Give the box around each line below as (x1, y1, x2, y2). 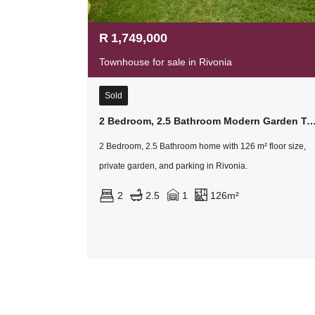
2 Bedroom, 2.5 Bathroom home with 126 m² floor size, (99, 141, 306, 151)
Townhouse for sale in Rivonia (99, 56, 232, 67)
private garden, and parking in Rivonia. (99, 160, 247, 171)
